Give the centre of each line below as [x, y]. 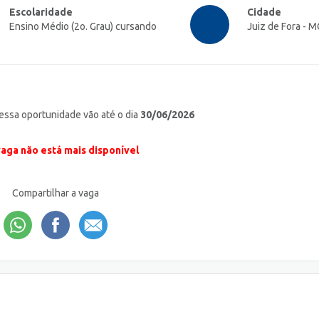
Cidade [264, 12]
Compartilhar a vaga [55, 193]
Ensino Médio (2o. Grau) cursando [83, 27]
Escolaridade [41, 12]
